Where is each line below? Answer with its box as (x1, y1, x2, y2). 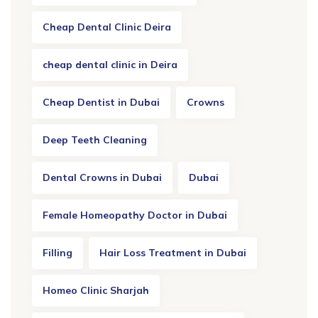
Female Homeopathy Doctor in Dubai (43, 209, 227, 222)
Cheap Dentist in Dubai (43, 96, 160, 109)
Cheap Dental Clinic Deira (43, 21, 171, 34)
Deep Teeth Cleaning (43, 133, 147, 147)
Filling (43, 246, 72, 260)
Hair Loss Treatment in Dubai (99, 246, 246, 260)
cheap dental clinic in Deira (43, 58, 177, 72)
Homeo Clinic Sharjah (43, 284, 149, 297)
